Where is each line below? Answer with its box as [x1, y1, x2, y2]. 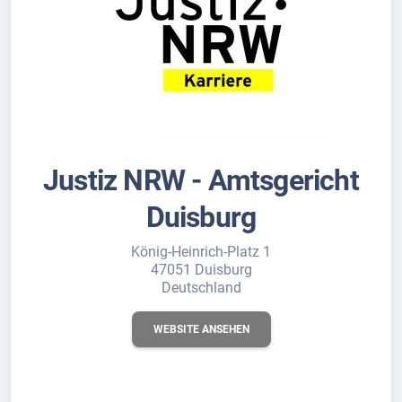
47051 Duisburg [150, 261, 252, 278]
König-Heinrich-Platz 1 [131, 243, 271, 260]
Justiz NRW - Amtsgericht [43, 163, 359, 197]
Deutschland [161, 279, 241, 296]
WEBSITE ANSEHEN [153, 323, 249, 336]
